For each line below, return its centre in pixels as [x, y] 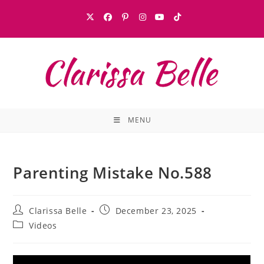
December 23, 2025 [156, 211]
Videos [43, 225]
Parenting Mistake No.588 [113, 173]
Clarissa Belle [58, 211]
